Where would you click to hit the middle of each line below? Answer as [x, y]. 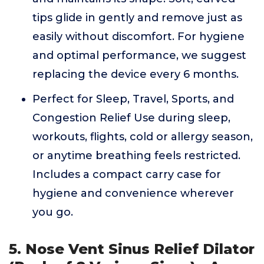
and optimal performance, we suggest [139, 55]
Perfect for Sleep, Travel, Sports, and [133, 99]
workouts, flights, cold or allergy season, [143, 137]
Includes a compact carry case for [127, 174]
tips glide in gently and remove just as [137, 18]
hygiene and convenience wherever [133, 193]
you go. [53, 212]
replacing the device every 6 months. [136, 74]
